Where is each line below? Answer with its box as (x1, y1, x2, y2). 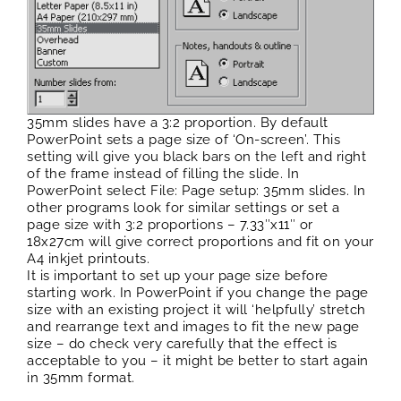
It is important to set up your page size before (27, 267, 328, 284)
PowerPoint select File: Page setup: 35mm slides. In (27, 182, 366, 199)
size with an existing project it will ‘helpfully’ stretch (27, 301, 366, 318)
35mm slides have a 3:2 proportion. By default (27, 114, 328, 131)
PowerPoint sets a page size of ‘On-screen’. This (27, 131, 340, 148)
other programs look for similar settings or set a (27, 199, 340, 216)
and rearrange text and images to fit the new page (27, 318, 360, 335)
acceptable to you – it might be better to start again (27, 352, 369, 369)
